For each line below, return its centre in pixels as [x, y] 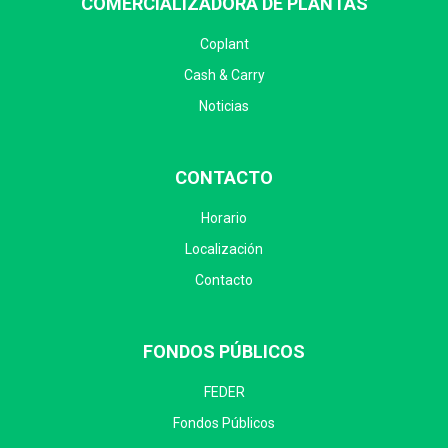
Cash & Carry [224, 74]
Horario [224, 217]
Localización [224, 248]
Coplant [224, 43]
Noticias [224, 105]
